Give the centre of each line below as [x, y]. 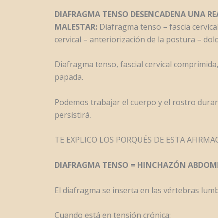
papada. [69, 77]
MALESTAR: [77, 27]
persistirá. [73, 115]
